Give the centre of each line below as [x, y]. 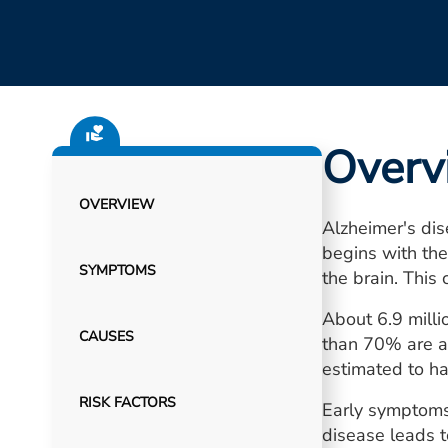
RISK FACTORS [127, 402]
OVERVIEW [116, 204]
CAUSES [106, 336]
